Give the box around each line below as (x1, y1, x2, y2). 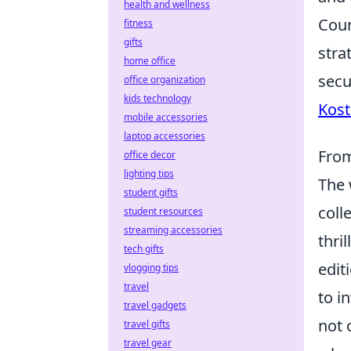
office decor (124, 148, 175, 161)
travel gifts (124, 317, 170, 331)
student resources (124, 204, 203, 218)
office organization (124, 73, 205, 86)
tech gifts (124, 242, 164, 255)
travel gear (124, 336, 172, 349)
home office (124, 54, 175, 67)
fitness (124, 16, 153, 30)
